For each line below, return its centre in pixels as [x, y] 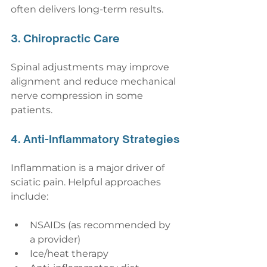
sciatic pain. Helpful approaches [87, 182]
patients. [32, 110]
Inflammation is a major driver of [89, 168]
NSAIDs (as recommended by [101, 225]
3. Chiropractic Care [65, 38]
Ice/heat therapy [69, 254]
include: [30, 197]
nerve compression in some [78, 96]
